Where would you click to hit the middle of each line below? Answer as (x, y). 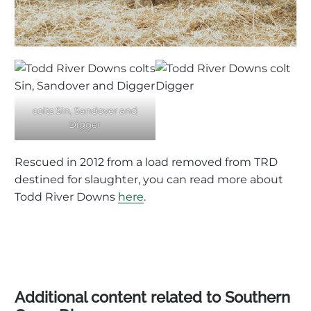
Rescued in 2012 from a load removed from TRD (146, 162)
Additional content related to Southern (152, 297)
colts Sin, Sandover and (85, 111)
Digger (85, 125)
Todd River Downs (66, 197)
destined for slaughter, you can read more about (149, 180)
